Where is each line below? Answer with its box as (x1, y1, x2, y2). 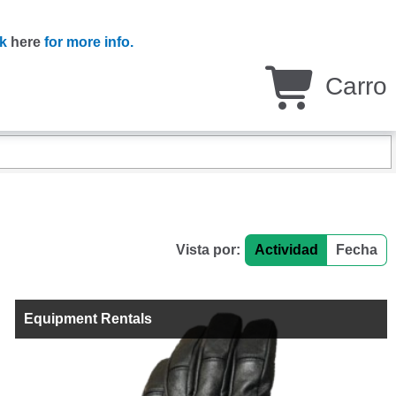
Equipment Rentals (24, 311, 153, 326)
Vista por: (175, 242, 240, 257)
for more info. (41, 34, 133, 49)
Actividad (254, 242, 318, 257)
